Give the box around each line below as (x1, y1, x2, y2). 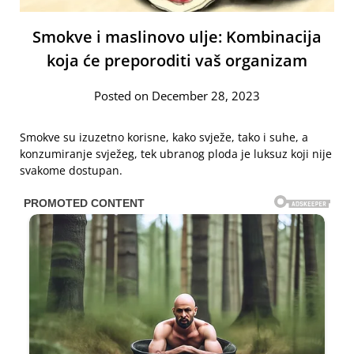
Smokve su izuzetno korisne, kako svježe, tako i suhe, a (20, 129, 308, 145)
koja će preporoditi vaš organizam (47, 49, 307, 71)
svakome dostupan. (20, 162, 122, 178)
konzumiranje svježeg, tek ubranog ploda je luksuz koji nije (20, 145, 332, 161)
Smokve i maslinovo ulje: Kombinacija (32, 25, 322, 47)
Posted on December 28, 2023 (94, 87, 260, 104)
